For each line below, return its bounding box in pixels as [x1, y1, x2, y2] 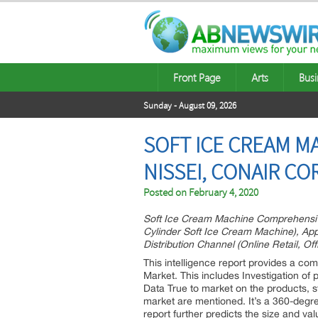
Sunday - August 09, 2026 [143, 100, 236, 111]
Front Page [173, 70, 221, 84]
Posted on [143, 186, 189, 199]
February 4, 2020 [189, 186, 258, 199]
